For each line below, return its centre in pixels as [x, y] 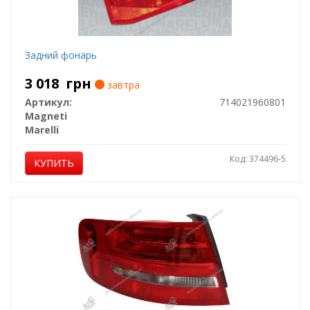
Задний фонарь [61, 55]
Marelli [42, 130]
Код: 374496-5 [257, 159]
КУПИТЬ [54, 163]
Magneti [46, 116]
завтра [122, 85]
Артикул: [48, 102]
